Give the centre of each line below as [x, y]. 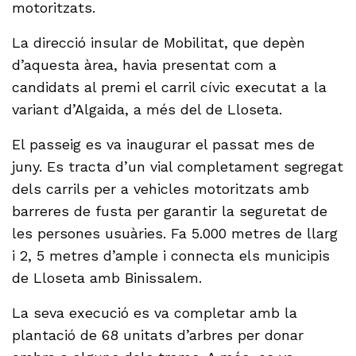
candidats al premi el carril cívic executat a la [170, 87]
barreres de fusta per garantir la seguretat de [170, 211]
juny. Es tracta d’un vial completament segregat [178, 167]
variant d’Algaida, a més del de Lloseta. [147, 110]
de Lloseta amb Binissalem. [110, 278]
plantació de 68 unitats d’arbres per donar [158, 335]
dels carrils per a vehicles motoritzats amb [161, 189]
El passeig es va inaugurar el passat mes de [164, 145]
